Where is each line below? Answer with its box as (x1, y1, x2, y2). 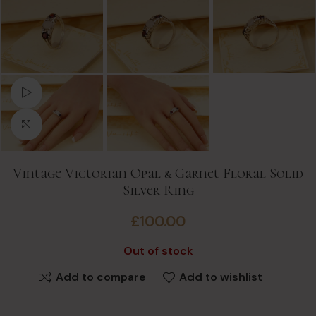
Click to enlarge (42, 118, 123, 131)
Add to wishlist (179, 269, 263, 285)
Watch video (42, 86, 107, 99)
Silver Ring (122, 181, 194, 199)
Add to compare (56, 269, 146, 285)
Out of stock (123, 243, 193, 258)
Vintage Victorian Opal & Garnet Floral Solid (13, 164, 303, 182)
